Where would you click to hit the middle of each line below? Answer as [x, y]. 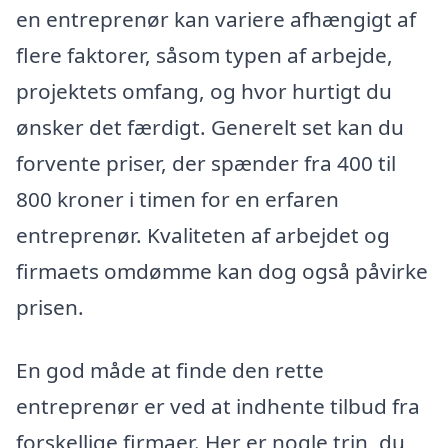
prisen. [50, 306]
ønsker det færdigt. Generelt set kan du [210, 126]
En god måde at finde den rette [170, 370]
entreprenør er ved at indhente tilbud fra [218, 406]
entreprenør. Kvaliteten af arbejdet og [203, 234]
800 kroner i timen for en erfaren [177, 198]
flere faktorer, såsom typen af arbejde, [204, 54]
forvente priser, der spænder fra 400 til [206, 162]
